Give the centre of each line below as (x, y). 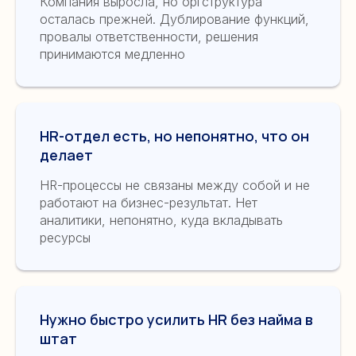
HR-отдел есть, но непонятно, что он (174, 135)
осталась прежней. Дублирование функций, (174, 19)
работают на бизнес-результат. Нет (149, 202)
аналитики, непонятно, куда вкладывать (161, 220)
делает (66, 155)
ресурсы (65, 237)
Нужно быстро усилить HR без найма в (176, 319)
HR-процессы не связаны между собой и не (175, 185)
